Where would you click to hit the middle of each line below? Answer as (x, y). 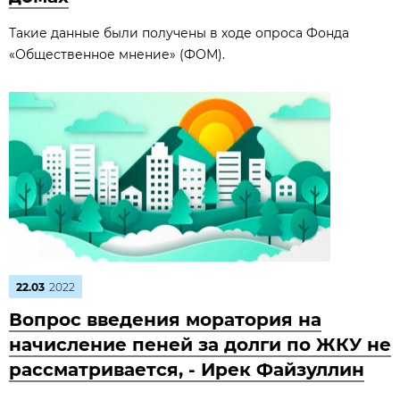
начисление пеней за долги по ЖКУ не (200, 345)
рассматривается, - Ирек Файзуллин (187, 370)
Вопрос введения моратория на (165, 320)
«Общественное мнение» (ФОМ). (117, 54)
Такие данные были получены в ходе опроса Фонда (179, 33)
